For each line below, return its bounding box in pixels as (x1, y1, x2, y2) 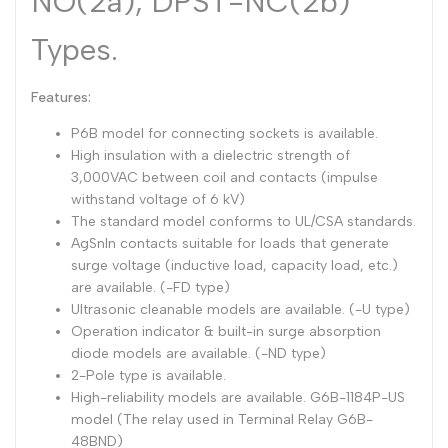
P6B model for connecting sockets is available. (71, 125, 378, 142)
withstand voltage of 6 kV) (71, 191, 245, 208)
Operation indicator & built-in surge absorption (71, 323, 381, 340)
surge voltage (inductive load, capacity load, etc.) (71, 257, 398, 274)
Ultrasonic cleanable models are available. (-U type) (71, 301, 410, 318)
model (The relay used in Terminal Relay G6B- (71, 411, 373, 428)
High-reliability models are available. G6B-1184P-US (71, 389, 405, 406)
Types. (31, 31, 118, 68)
